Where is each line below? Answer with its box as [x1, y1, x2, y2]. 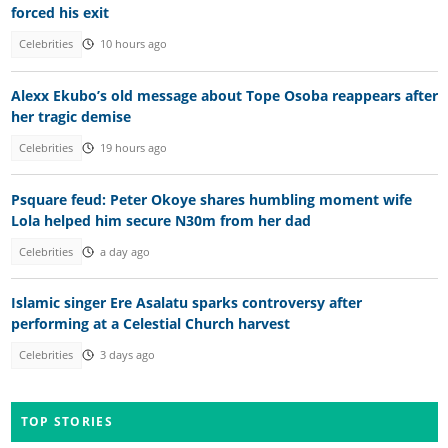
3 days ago [99, 348, 155, 363]
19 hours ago [99, 141, 167, 156]
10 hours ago [99, 37, 167, 52]
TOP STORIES [20, 412, 113, 430]
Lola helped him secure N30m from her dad [10, 210, 311, 230]
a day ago [99, 244, 150, 259]
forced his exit [10, 3, 109, 23]
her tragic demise [10, 106, 131, 126]
